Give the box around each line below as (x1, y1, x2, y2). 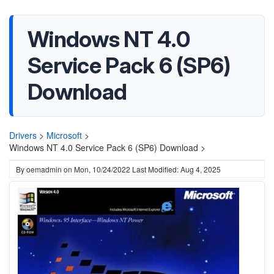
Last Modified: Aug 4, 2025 (132, 164, 221, 174)
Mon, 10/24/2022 (74, 164, 130, 174)
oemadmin (26, 164, 62, 174)
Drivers (9, 129, 37, 141)
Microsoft (46, 129, 82, 141)
